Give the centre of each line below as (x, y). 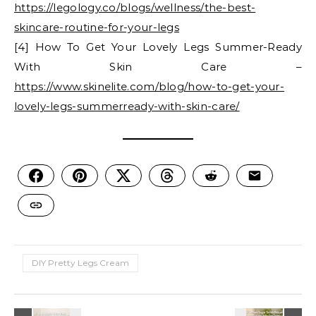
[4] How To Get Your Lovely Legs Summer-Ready (158, 47)
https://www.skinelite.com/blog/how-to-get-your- (150, 87)
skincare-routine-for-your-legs (97, 28)
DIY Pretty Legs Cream (80, 263)
